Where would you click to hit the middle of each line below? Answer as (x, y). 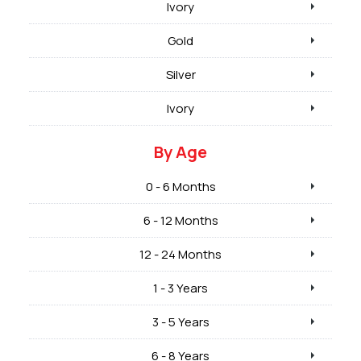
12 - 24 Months (180, 254)
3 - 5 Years (180, 322)
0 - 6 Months (180, 186)
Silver (180, 74)
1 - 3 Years (180, 288)
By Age (180, 151)
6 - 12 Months (180, 220)
